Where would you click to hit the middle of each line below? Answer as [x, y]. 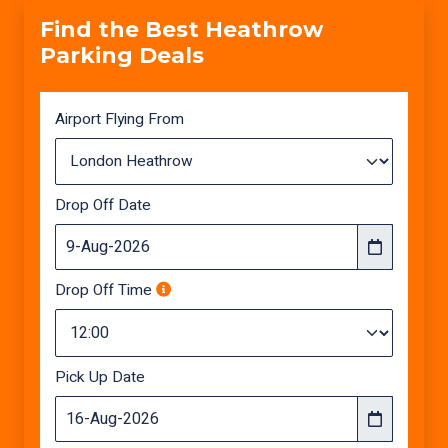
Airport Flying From [119, 119]
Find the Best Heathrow [181, 29]
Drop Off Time [105, 290]
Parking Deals [122, 55]
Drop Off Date [103, 205]
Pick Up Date [100, 377]
